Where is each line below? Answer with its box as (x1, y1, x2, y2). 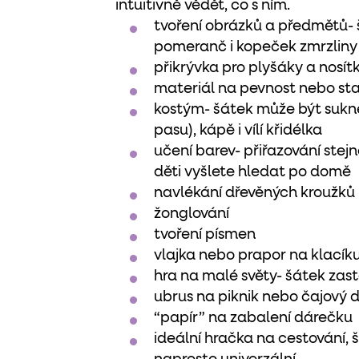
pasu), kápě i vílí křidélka (154, 123, 322, 138)
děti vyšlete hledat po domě (154, 165, 351, 179)
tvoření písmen (154, 228, 256, 242)
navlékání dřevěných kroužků (154, 186, 355, 200)
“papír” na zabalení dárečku (154, 311, 353, 325)
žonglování (154, 207, 229, 221)
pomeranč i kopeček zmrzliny (154, 40, 357, 54)
